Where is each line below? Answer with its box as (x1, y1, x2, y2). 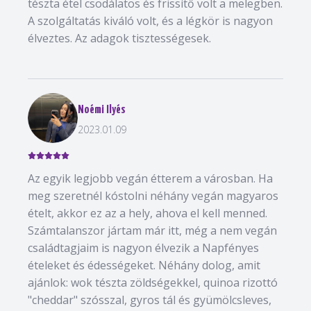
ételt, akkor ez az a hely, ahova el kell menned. (28, 205, 267, 221)
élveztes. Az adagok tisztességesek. (28, 31, 211, 46)
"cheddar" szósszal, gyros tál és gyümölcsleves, (28, 292, 271, 308)
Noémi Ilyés (78, 103, 126, 116)
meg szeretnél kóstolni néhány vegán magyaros (28, 188, 278, 203)
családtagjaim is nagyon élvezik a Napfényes (28, 240, 259, 255)
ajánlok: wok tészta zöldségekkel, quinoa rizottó (28, 275, 278, 290)
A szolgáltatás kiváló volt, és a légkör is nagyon (28, 13, 273, 28)
